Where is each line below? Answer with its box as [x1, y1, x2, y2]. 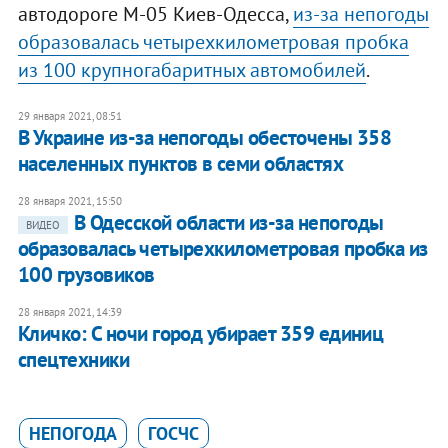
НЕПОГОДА [28, 422, 117, 446]
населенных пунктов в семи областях [17, 150, 344, 178]
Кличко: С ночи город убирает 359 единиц [17, 320, 384, 348]
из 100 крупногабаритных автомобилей [17, 57, 366, 84]
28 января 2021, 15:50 [17, 194, 122, 209]
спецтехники [17, 346, 130, 374]
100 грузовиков [17, 261, 155, 289]
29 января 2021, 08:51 [17, 109, 122, 124]
